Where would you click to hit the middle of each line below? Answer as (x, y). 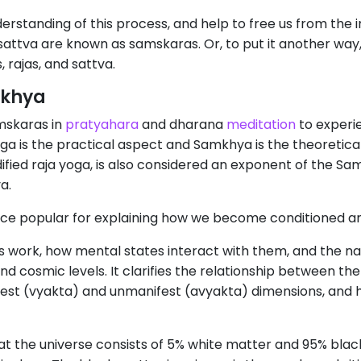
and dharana (183, 124)
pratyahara (102, 124)
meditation (261, 124)
